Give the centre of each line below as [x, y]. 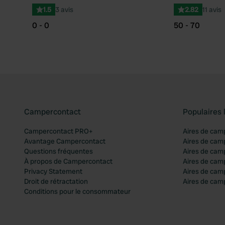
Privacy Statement [53, 171]
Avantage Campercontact [65, 141]
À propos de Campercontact [68, 161]
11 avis [212, 10]
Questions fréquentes [59, 151]
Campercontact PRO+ [58, 131]
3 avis [64, 10]
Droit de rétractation [56, 181]
